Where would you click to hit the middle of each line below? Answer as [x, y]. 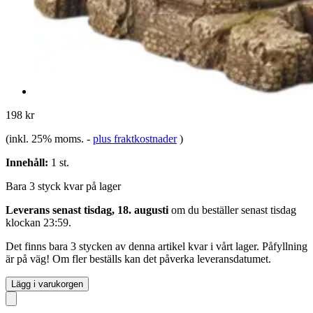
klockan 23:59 [37, 222]
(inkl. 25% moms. [46, 138]
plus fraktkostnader [135, 138]
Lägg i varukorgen [47, 284]
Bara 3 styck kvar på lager [63, 186]
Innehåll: [27, 162]
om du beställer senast [219, 210]
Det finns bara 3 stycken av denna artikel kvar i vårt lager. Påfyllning [156, 246]
